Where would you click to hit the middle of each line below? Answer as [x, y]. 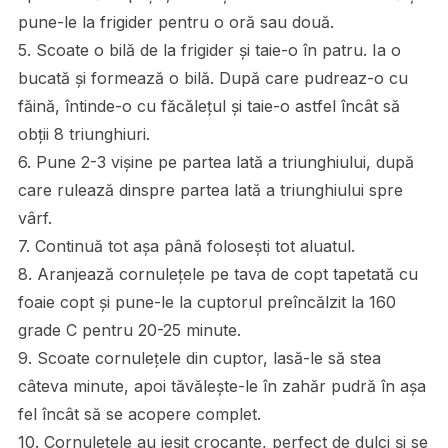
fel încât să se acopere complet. [139, 413]
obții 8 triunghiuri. [83, 133]
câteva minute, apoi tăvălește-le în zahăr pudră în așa [221, 385]
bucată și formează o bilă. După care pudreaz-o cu [212, 77]
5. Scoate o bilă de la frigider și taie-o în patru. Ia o [209, 49]
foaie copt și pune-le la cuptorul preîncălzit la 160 [206, 301]
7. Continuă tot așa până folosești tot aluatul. [186, 245]
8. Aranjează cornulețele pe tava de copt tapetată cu [217, 273]
